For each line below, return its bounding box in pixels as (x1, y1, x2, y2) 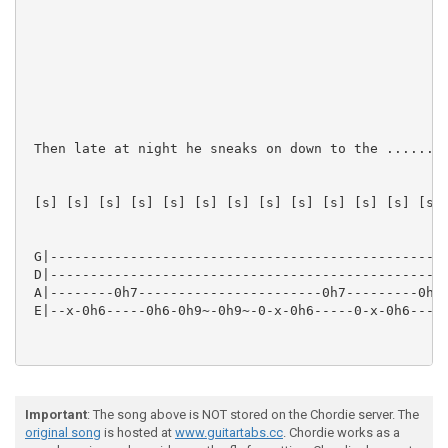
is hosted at (101, 425, 175, 440)
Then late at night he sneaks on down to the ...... (26, 140, 434, 156)
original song (25, 425, 101, 440)
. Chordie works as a (283, 425, 400, 440)
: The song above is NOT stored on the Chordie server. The (87, 407, 419, 422)
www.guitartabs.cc (175, 425, 283, 440)
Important (25, 407, 87, 422)
